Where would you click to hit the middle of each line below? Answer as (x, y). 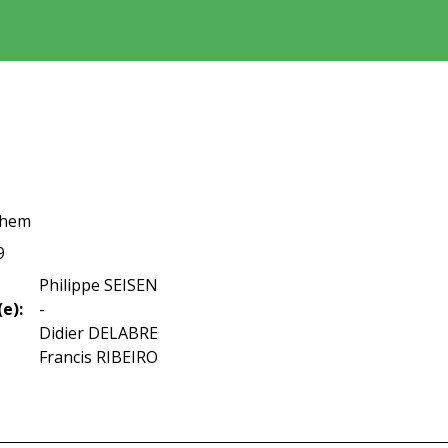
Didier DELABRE (98, 333)
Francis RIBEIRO (98, 357)
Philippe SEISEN (98, 285)
